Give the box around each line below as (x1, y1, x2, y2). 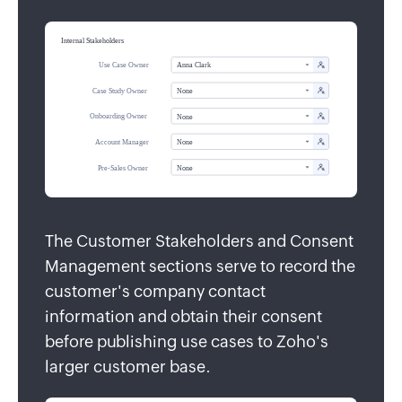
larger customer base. (45, 357, 211, 377)
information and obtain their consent (45, 307, 322, 327)
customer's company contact (45, 282, 266, 301)
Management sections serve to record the (45, 257, 355, 276)
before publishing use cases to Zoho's (45, 332, 328, 352)
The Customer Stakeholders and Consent (45, 232, 354, 251)
